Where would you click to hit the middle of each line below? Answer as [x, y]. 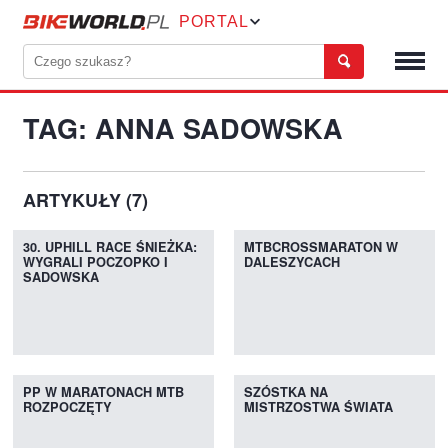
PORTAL [214, 21]
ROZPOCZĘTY [68, 407]
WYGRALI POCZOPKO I [96, 262]
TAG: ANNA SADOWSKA [183, 130]
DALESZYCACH [291, 262]
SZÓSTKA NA [285, 392]
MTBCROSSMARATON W [320, 247]
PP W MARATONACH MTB [104, 392]
